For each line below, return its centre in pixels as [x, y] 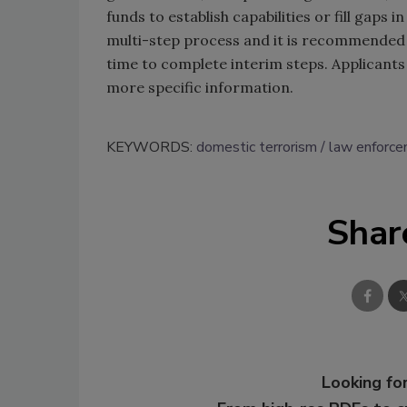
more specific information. [200, 88]
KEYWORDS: [151, 148]
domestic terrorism [257, 148]
